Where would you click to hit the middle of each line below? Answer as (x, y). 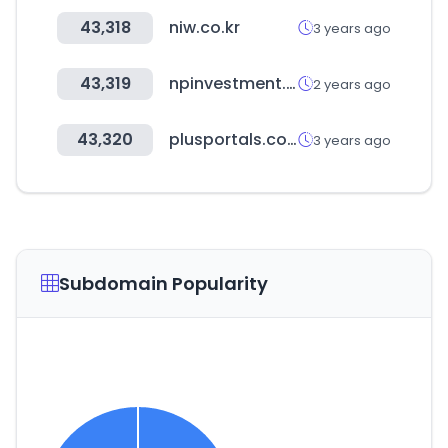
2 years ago (352, 84)
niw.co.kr (204, 27)
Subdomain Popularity (163, 283)
